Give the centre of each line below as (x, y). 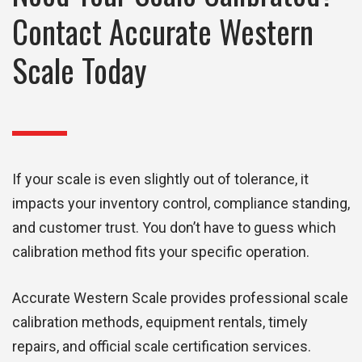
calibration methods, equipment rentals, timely (160, 322)
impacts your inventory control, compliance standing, (181, 204)
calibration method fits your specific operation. (161, 252)
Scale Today (79, 70)
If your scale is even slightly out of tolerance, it (160, 179)
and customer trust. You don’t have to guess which (174, 228)
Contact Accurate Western (163, 32)
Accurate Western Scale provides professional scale (180, 298)
